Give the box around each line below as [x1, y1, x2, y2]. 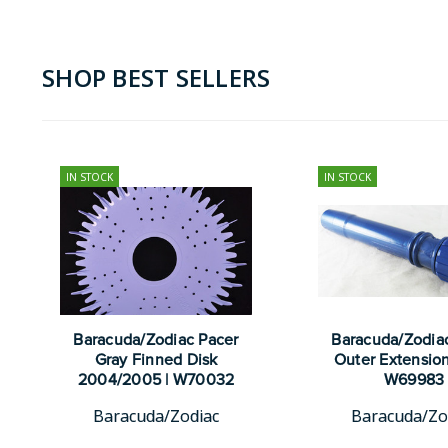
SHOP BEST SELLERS [42, 60, 271, 94]
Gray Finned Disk [94, 351, 218, 368]
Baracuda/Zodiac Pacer [73, 331, 239, 348]
